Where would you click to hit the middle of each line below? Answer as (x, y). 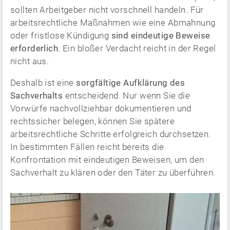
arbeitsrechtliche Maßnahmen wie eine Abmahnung (113, 22)
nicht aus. (30, 61)
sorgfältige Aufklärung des (131, 82)
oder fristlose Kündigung (61, 35)
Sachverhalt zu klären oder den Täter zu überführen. (113, 172)
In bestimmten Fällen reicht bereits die (87, 147)
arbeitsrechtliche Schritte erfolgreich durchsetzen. (111, 134)
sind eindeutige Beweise (161, 35)
